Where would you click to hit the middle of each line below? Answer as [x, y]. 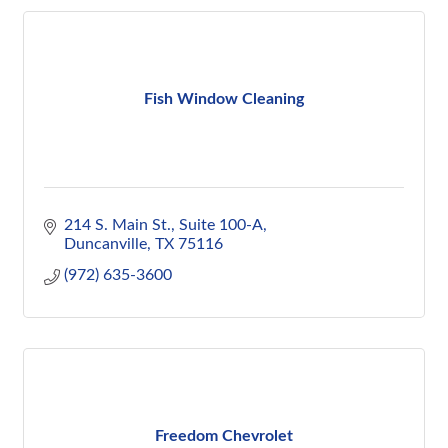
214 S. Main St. [117, 225]
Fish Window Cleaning [224, 99]
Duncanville [105, 244]
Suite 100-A [221, 225]
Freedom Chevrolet [224, 436]
